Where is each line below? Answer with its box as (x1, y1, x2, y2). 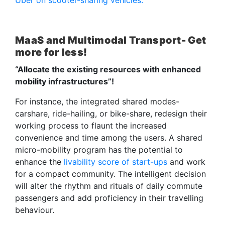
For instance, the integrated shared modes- (15, 96, 179, 106)
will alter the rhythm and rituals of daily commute (15, 180, 202, 191)
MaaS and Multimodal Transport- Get (15, 34, 206, 46)
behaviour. (15, 204, 57, 215)
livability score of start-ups (64, 156, 167, 167)
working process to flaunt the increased (15, 120, 167, 131)
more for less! (15, 46, 87, 58)
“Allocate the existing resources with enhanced (15, 64, 201, 74)
